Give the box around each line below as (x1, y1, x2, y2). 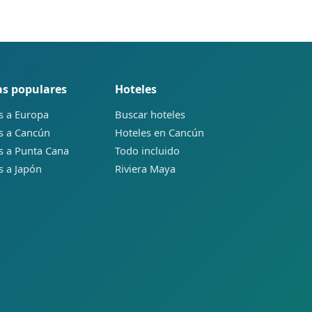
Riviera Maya (114, 162, 175, 176)
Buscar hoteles (114, 107, 185, 122)
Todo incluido (114, 143, 180, 158)
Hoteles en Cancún (114, 125, 204, 140)
